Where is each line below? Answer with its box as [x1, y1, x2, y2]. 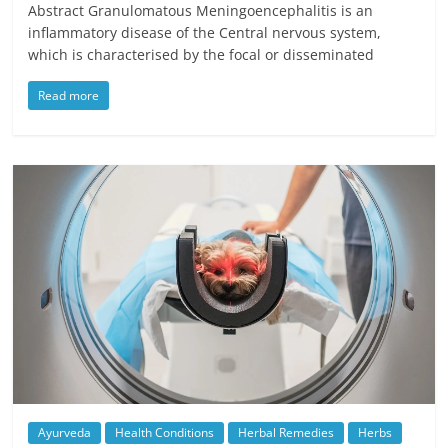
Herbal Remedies [238, 423, 335, 441]
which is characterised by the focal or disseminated [28, 44, 375, 64]
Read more [38, 86, 100, 104]
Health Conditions [115, 423, 215, 441]
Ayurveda [38, 423, 92, 441]
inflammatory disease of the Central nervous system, [28, 22, 382, 42]
